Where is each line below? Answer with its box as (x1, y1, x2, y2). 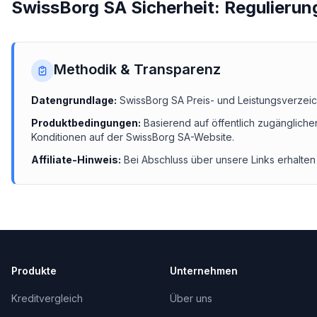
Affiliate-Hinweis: (31, 154, 121, 166)
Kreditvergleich (11, 292, 83, 304)
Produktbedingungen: (31, 117, 141, 129)
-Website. (190, 131, 234, 143)
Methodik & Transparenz (54, 61, 221, 78)
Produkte (11, 265, 57, 277)
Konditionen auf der (31, 131, 126, 143)
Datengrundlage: (31, 94, 117, 106)
